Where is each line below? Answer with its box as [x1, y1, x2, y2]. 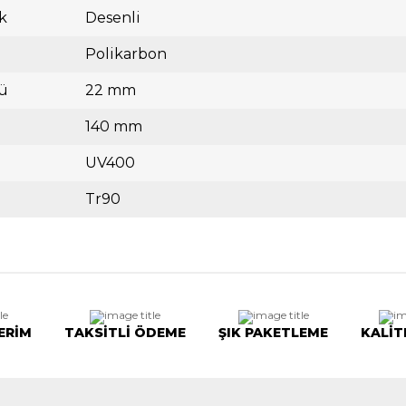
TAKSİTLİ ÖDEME [64, 324, 186, 341]
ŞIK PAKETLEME [218, 324, 328, 341]
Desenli [85, 8, 140, 26]
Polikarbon [85, 44, 167, 63]
